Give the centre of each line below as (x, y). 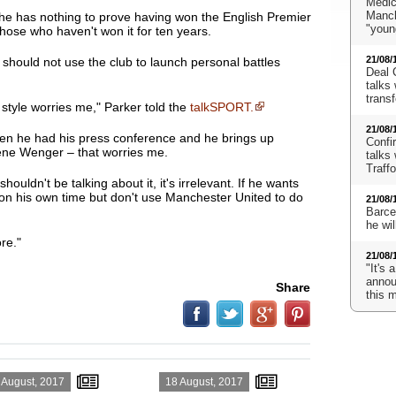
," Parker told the (141, 107)
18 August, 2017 (204, 382)
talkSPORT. (221, 107)
